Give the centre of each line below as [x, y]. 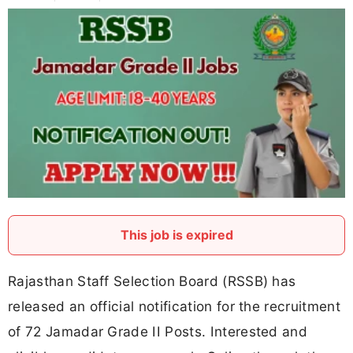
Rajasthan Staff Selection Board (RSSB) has [152, 281]
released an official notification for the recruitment [174, 306]
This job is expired [176, 234]
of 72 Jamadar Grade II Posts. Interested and [158, 331]
